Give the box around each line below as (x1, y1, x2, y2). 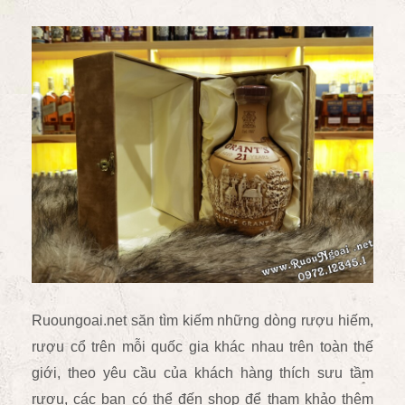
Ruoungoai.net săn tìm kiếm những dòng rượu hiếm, (32, 312, 373, 328)
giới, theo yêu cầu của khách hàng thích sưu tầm (32, 364, 373, 381)
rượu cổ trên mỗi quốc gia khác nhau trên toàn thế (32, 338, 373, 354)
